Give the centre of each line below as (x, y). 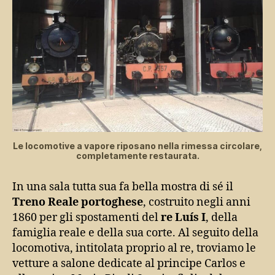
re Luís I (183, 217)
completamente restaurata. (137, 155)
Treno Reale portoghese (78, 202)
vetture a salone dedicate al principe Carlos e (129, 263)
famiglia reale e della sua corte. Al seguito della (135, 233)
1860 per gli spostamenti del (87, 217)
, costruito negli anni (197, 202)
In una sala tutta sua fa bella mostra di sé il (123, 187)
